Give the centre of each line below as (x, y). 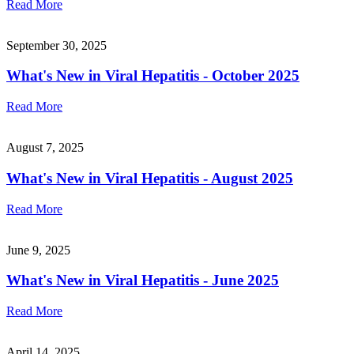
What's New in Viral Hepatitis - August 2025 (150, 178)
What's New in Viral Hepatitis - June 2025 (143, 281)
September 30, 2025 (56, 45)
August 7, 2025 (45, 148)
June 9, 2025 (38, 250)
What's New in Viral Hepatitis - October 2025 (153, 76)
